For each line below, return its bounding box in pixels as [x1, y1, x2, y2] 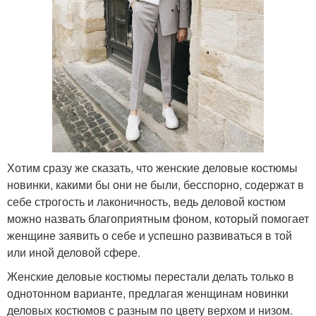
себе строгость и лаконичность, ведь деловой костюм [7, 193, 286, 209]
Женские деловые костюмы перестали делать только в [7, 267, 294, 284]
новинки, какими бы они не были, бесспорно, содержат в [7, 176, 304, 193]
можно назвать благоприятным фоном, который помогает [7, 209, 309, 226]
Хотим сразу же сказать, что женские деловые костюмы [7, 159, 298, 176]
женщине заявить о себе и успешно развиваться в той [7, 226, 292, 243]
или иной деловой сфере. [7, 243, 140, 260]
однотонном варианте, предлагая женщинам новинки [7, 284, 288, 301]
